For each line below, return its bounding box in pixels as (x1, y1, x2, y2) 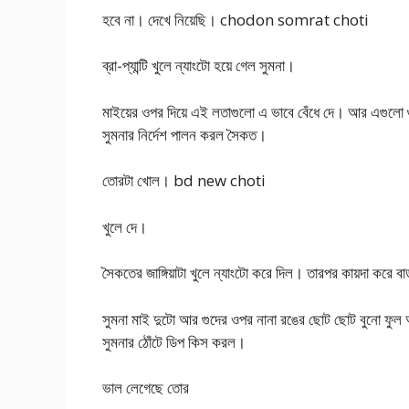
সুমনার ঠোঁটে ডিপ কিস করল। (102, 330, 246, 352)
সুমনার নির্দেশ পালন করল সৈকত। (102, 123, 267, 145)
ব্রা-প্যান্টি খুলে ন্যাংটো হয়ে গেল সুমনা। (102, 55, 295, 77)
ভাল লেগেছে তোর (102, 377, 189, 399)
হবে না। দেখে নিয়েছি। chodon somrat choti (102, 8, 369, 30)
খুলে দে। (102, 215, 147, 237)
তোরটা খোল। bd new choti (102, 170, 266, 192)
